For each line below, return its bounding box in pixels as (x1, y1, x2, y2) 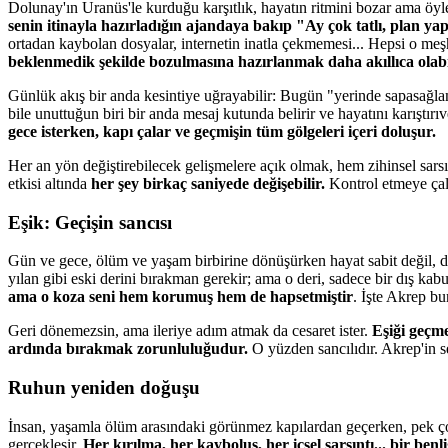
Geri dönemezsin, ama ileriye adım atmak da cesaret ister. (8, 322, 372, 340)
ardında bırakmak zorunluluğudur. (8, 340, 252, 358)
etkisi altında (8, 174, 91, 192)
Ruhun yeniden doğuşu (8, 377, 200, 399)
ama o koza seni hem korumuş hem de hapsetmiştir (8, 288, 353, 306)
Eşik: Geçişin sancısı (8, 211, 172, 233)
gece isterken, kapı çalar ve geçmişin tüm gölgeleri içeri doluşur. (8, 122, 436, 140)
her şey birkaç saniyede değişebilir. (91, 174, 325, 192)
